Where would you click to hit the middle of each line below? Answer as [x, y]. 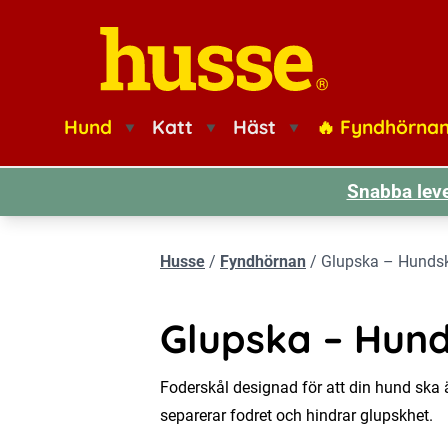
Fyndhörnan [263, 261]
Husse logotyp [114, 71]
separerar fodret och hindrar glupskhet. [296, 415]
